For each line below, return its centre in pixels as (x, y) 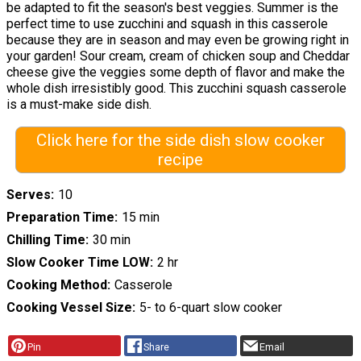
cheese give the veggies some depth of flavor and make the (176, 73)
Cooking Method (57, 285)
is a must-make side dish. (79, 105)
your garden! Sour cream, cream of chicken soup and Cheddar (178, 56)
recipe (180, 160)
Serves (29, 195)
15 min (140, 217)
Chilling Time (46, 240)
